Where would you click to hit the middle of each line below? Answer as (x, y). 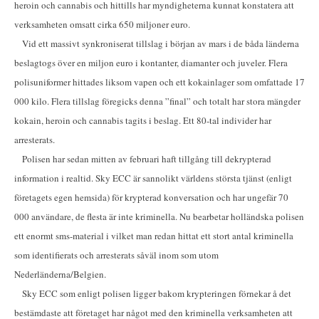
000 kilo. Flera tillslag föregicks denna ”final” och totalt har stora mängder (157, 101)
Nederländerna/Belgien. (60, 274)
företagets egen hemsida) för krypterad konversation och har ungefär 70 (151, 198)
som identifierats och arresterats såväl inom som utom (116, 255)
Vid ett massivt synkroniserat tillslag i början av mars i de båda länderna (157, 44)
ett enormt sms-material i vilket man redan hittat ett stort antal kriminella (154, 236)
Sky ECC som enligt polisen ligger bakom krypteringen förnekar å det (153, 294)
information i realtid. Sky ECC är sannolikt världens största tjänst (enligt (153, 178)
